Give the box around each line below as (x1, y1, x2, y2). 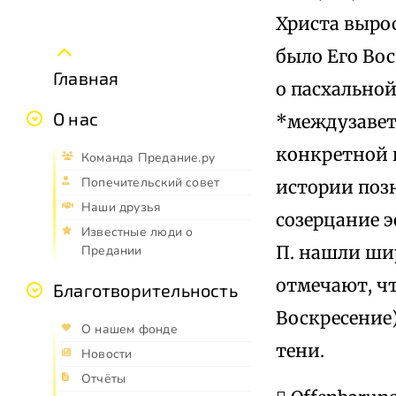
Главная (53, 66, 119, 88)
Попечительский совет (81, 173, 220, 191)
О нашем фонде (81, 320, 178, 338)
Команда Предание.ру (81, 148, 215, 166)
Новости (81, 345, 133, 362)
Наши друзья (81, 198, 162, 216)
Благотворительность (53, 278, 238, 301)
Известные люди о (81, 223, 194, 240)
